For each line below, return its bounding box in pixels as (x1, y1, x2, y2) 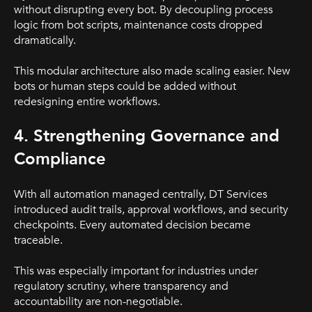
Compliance (14, 148, 106, 171)
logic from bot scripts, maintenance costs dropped (14, 17, 263, 33)
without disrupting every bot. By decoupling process (14, 1, 273, 17)
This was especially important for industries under (14, 263, 258, 279)
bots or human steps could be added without (14, 78, 236, 94)
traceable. (14, 232, 63, 248)
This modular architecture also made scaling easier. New (14, 63, 290, 79)
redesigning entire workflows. (14, 93, 160, 109)
